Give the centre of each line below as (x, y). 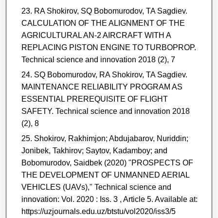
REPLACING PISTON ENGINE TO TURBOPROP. (109, 47)
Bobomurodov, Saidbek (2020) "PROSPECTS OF (107, 163)
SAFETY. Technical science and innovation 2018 (105, 111)
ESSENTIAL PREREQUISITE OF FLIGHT (94, 99)
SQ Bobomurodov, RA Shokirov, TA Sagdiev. (110, 74)
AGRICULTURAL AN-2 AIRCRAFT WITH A (96, 35)
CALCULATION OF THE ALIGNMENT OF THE (103, 23)
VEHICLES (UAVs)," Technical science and (96, 187)
